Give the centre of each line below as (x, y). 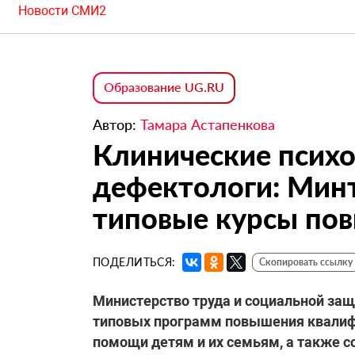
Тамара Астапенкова (208, 125)
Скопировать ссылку (305, 262)
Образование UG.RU (164, 87)
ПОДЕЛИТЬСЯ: (134, 262)
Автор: (116, 125)
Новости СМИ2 (62, 11)
